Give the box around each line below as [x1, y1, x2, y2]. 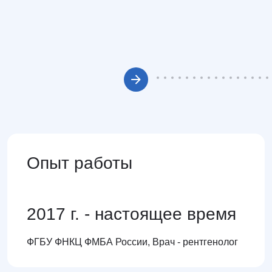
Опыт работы [27, 154, 132, 172]
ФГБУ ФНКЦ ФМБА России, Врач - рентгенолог [27, 237, 238, 247]
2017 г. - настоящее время [27, 205, 236, 223]
